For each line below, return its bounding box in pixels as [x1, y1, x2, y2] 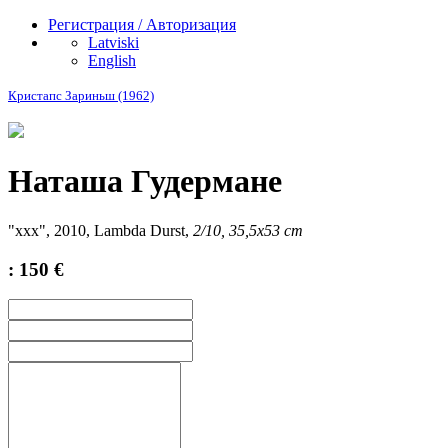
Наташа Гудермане [8, 163, 282, 200]
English [88, 52, 136, 69]
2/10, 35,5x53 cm [193, 221, 303, 239]
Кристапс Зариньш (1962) [8, 88, 154, 103]
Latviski [88, 34, 139, 51]
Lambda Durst [94, 221, 185, 239]
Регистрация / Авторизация [48, 16, 236, 33]
